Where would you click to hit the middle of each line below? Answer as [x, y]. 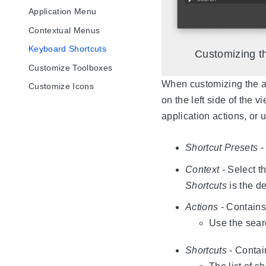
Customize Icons [61, 86]
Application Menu [63, 11]
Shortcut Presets [222, 147]
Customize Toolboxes [71, 67]
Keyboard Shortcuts [67, 49]
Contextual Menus [64, 30]
